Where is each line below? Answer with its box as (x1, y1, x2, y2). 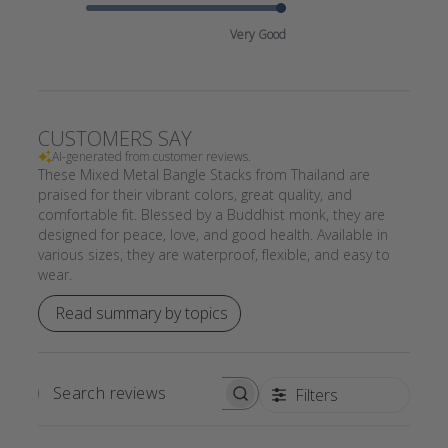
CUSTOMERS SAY (37, 124, 192, 152)
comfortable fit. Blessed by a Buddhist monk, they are (37, 204, 385, 224)
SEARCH (146, 391, 218, 410)
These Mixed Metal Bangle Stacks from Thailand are (37, 164, 370, 184)
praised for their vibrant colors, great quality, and (37, 184, 352, 204)
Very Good (230, 25, 287, 43)
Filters (295, 383, 339, 406)
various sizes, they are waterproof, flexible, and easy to (37, 244, 390, 264)
